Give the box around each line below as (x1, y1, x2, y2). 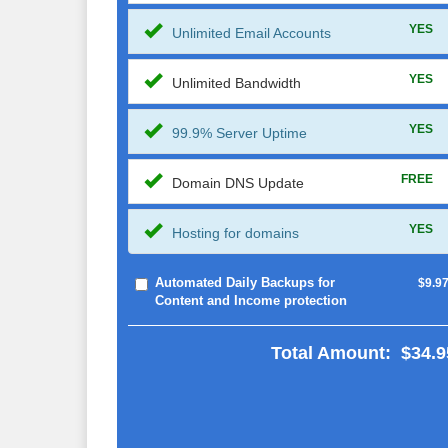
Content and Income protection (155, 293, 348, 308)
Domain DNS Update (172, 175, 304, 191)
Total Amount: (271, 343, 391, 363)
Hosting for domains (172, 225, 299, 241)
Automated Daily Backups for (155, 275, 336, 290)
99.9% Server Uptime (172, 125, 307, 141)
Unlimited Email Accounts (172, 25, 331, 41)
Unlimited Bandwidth (172, 75, 301, 91)
